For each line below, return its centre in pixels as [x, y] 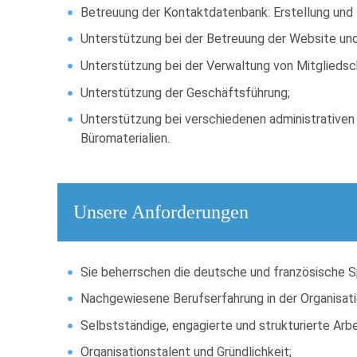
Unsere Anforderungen [161, 212]
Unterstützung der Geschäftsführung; [186, 92]
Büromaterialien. [126, 139]
